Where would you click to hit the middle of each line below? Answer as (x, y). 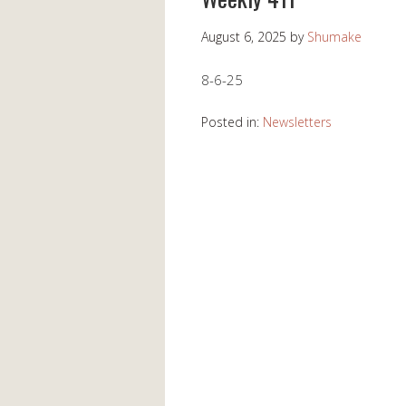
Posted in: (232, 122)
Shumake (334, 37)
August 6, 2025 (244, 37)
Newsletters (297, 122)
